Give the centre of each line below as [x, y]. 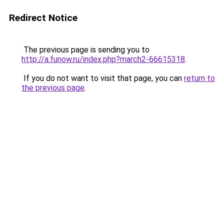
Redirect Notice [43, 18]
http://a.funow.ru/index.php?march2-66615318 [103, 59]
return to [199, 78]
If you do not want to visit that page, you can [103, 78]
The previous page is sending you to [85, 50]
